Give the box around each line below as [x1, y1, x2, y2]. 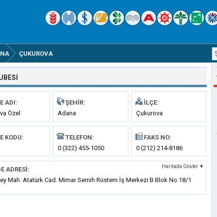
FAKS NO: [143, 134, 171, 141]
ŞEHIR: [65, 99, 86, 106]
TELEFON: [65, 134, 94, 141]
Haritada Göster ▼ [162, 164, 204, 169]
